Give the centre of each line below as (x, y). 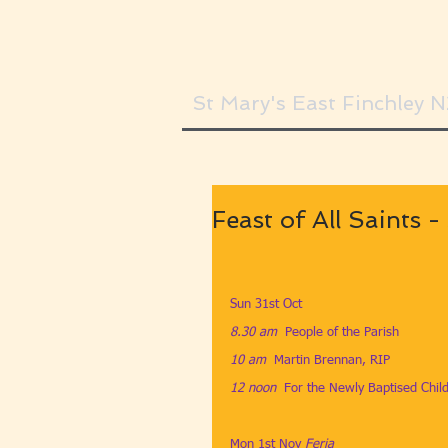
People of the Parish (342, 332)
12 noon (253, 388)
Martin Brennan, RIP (332, 360)
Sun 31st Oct (266, 304)
